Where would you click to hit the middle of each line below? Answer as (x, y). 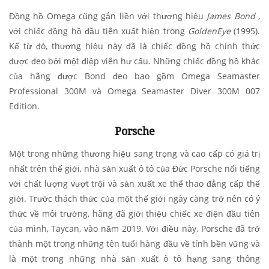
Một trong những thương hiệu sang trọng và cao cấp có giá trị (134, 154)
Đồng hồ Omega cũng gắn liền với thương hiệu (108, 16)
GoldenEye (209, 31)
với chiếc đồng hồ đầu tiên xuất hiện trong (98, 31)
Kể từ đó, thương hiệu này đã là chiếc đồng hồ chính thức (134, 46)
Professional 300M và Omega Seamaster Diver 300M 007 (134, 91)
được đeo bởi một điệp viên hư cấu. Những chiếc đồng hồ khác (134, 61)
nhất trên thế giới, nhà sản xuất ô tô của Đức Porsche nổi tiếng (134, 169)
